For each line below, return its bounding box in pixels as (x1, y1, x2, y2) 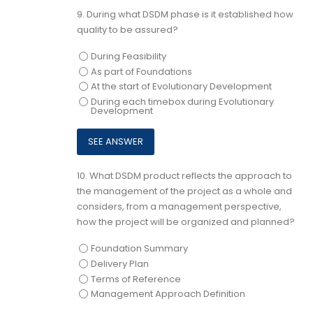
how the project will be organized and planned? (77, 214, 295, 228)
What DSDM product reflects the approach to (89, 168, 292, 182)
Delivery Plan (90, 257, 149, 271)
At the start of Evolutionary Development (90, 80, 272, 94)
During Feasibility (90, 50, 166, 64)
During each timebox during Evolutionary (90, 95, 274, 109)
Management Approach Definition (90, 287, 245, 301)
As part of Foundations (90, 64, 192, 78)
